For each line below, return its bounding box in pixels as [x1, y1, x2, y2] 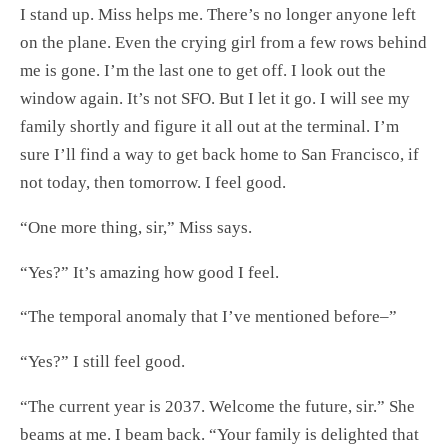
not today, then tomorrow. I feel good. [20, 173, 286, 193]
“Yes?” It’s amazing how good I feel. [20, 262, 279, 282]
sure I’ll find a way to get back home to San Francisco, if [20, 145, 419, 165]
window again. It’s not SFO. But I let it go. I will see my [20, 89, 410, 109]
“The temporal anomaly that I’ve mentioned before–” [20, 307, 397, 327]
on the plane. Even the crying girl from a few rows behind [20, 33, 427, 53]
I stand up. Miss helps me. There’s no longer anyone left [20, 5, 416, 25]
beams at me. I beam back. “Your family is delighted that [20, 425, 419, 445]
